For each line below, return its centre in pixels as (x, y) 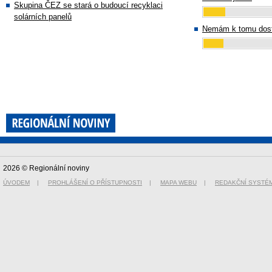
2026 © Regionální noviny (46, 168)
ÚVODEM (16, 183)
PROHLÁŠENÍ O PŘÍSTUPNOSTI (95, 183)
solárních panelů (43, 17)
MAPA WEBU (178, 183)
